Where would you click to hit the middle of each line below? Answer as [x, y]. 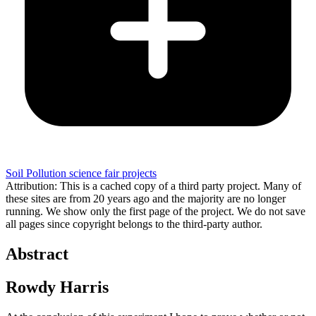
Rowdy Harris [57, 287]
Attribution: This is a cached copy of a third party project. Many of [153, 186]
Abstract [37, 254]
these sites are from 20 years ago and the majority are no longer [146, 198]
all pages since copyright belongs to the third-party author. [134, 224]
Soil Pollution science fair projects [81, 173]
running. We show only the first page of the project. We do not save [156, 211]
